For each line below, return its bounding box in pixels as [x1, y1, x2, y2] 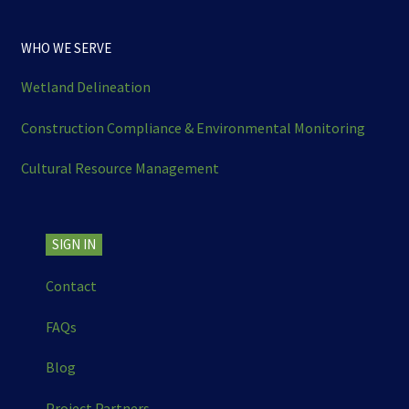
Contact [46, 277, 97, 296]
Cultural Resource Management [20, 159, 219, 178]
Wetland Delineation [20, 78, 151, 97]
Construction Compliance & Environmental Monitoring [20, 118, 365, 137]
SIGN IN [52, 235, 96, 253]
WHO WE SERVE [20, 38, 111, 57]
